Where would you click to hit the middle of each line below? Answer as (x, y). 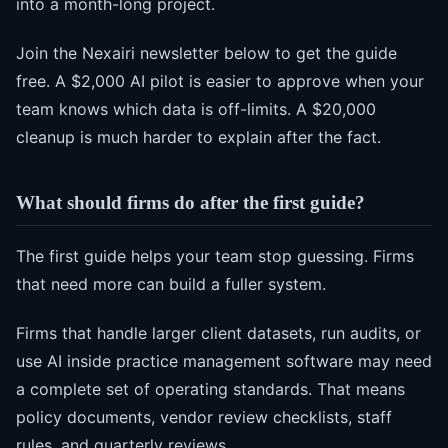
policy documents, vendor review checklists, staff (204, 417)
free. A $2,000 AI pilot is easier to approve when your (220, 80)
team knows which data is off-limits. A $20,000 (196, 108)
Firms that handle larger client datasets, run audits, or (218, 333)
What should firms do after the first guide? (190, 202)
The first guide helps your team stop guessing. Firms (215, 256)
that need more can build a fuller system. (171, 284)
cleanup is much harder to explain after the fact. (198, 136)
